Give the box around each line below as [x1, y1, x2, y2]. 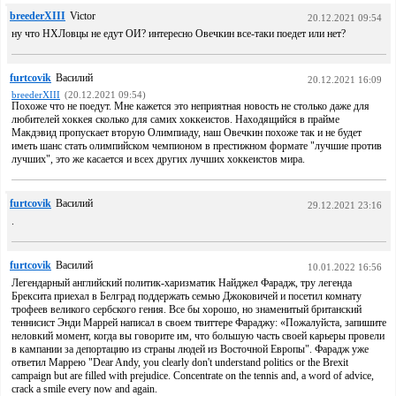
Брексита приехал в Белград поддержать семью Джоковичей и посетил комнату [11, 290, 362, 302]
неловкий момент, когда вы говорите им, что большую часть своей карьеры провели [11, 330, 385, 342]
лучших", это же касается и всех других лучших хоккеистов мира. [11, 153, 305, 165]
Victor [70, 10, 95, 22]
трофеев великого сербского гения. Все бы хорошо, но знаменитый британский [11, 303, 362, 316]
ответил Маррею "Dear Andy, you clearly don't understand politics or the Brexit [11, 356, 348, 369]
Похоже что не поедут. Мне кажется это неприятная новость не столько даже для [11, 100, 369, 112]
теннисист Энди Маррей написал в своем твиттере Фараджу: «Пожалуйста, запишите [11, 316, 386, 329]
